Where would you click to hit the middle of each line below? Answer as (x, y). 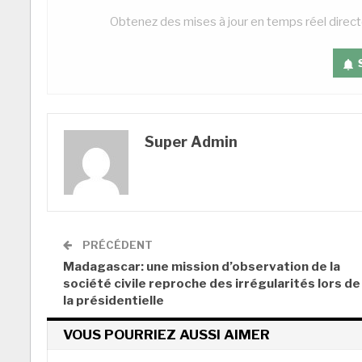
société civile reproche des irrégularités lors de (212, 284)
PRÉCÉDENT (116, 245)
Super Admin (191, 142)
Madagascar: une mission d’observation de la (202, 267)
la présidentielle (114, 301)
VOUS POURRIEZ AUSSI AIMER (166, 335)
